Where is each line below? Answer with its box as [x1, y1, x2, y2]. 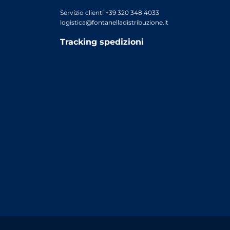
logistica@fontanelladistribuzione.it [60, 18, 168, 26]
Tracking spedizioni [60, 36, 144, 47]
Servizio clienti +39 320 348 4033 [60, 9, 159, 16]
